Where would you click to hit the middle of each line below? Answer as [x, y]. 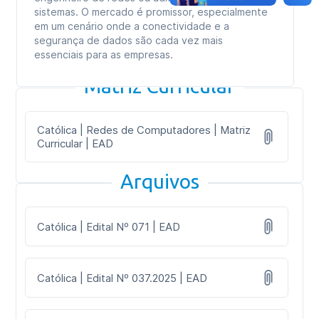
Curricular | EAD [75, 143]
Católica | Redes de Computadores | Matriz [144, 130]
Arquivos [159, 181]
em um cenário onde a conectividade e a [132, 26]
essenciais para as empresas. [104, 54]
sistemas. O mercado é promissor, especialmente [151, 12]
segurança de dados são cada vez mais [129, 40]
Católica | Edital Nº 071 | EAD [109, 226]
